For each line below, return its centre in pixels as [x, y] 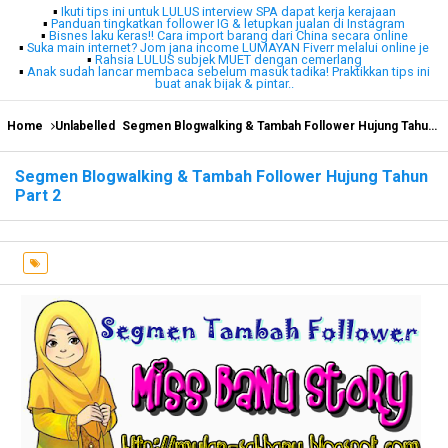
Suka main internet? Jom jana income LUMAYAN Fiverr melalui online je [228, 48]
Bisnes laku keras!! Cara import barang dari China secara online [228, 36]
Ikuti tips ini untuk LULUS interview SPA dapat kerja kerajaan [228, 12]
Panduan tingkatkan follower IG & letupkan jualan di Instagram [228, 24]
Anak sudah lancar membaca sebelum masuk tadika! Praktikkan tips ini [228, 72]
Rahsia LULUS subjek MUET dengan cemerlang [228, 60]
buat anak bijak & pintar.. [224, 84]
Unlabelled [85, 126]
